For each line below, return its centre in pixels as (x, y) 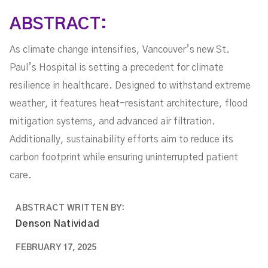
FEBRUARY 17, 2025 (56, 248)
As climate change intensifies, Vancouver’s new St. (120, 50)
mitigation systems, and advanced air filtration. (112, 121)
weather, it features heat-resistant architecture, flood (129, 103)
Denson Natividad (57, 224)
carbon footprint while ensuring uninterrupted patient (124, 157)
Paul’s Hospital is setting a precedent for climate (117, 68)
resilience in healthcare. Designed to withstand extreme (130, 86)
